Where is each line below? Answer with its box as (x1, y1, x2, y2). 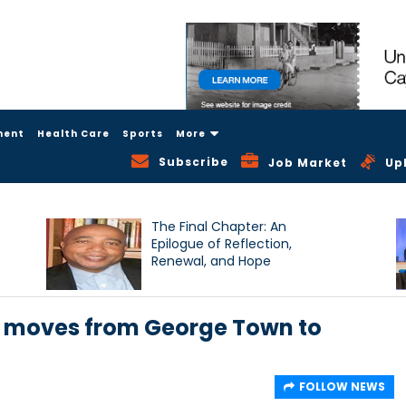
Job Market (268, 155, 348, 171)
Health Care (37, 126, 110, 140)
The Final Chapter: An (151, 217, 287, 237)
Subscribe (159, 153, 229, 169)
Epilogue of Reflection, (151, 235, 293, 254)
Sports (122, 126, 163, 140)
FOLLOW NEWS (299, 379, 385, 395)
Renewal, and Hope (151, 252, 272, 271)
